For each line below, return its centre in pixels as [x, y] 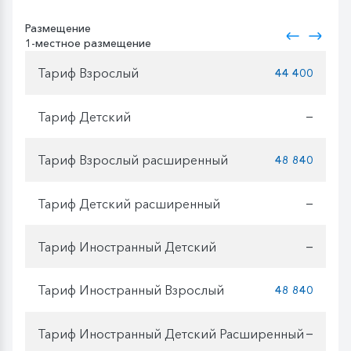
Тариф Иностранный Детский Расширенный [171, 333]
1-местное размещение [88, 43]
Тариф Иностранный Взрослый [131, 289]
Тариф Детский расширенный [129, 203]
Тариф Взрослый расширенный [133, 159]
